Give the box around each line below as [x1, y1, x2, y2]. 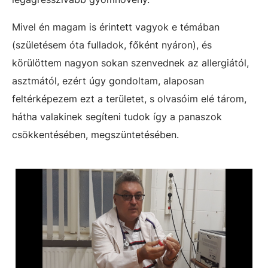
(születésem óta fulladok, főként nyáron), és [12, 39, 212, 51]
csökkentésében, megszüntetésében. [12, 129, 179, 141]
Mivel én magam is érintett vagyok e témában [12, 21, 220, 33]
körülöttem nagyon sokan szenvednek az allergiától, [12, 57, 249, 69]
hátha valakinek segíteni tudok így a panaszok [12, 111, 222, 123]
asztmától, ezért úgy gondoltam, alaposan [12, 75, 204, 87]
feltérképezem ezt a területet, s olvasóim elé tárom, [12, 93, 246, 105]
